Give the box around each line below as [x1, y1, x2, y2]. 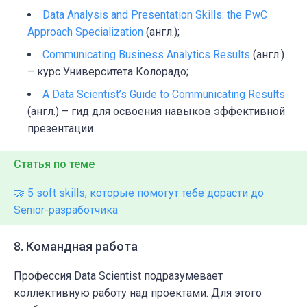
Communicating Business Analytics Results [42, 48, 250, 62]
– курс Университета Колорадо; [27, 65, 188, 79]
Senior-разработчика [14, 204, 118, 217]
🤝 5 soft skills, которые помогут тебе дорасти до [14, 186, 264, 200]
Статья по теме [14, 158, 95, 171]
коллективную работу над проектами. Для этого [14, 286, 262, 300]
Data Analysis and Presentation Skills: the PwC [42, 8, 267, 22]
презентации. [27, 122, 95, 136]
